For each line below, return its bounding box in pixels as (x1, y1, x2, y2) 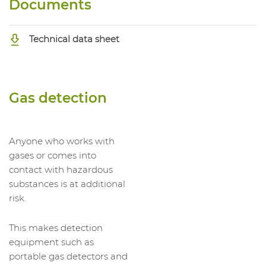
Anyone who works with (9, 135, 115, 147)
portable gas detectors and (9, 250, 128, 262)
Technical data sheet (26, 33, 119, 45)
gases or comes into (9, 149, 96, 161)
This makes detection (9, 221, 103, 233)
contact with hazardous (9, 163, 113, 175)
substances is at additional (9, 178, 125, 189)
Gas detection (9, 90, 107, 107)
